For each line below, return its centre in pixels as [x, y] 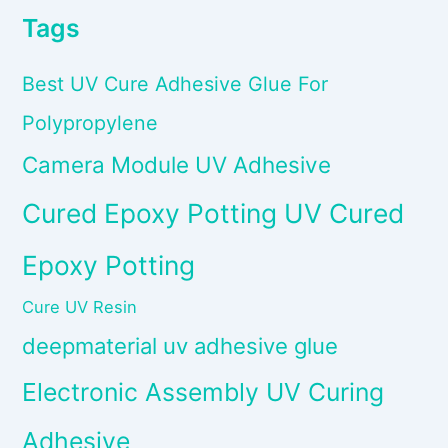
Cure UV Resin [80, 307]
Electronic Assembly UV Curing [203, 392]
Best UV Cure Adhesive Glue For [175, 84]
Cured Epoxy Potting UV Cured [213, 213]
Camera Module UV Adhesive [177, 165]
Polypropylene [90, 123]
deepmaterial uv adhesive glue [180, 346]
